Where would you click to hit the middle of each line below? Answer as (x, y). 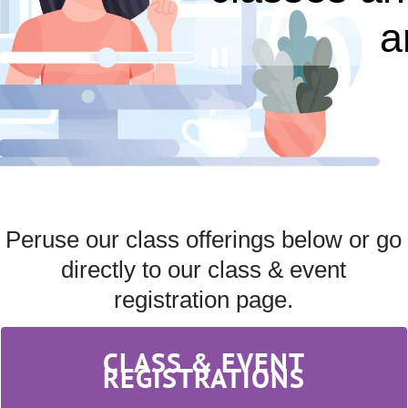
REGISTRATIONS (204, 377)
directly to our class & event (204, 269)
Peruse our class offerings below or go (204, 239)
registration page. (204, 299)
